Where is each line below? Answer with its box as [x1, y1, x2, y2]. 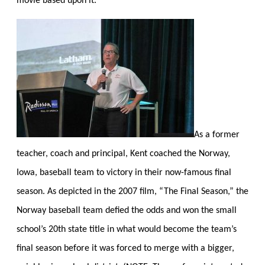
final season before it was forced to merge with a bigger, [17, 243, 234, 253]
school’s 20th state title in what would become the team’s [17, 224, 237, 234]
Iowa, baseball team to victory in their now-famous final [17, 167, 231, 177]
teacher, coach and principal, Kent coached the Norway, [17, 148, 230, 159]
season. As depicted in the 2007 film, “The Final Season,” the [17, 186, 248, 196]
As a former [194, 130, 240, 140]
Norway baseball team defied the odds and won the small [17, 205, 237, 215]
